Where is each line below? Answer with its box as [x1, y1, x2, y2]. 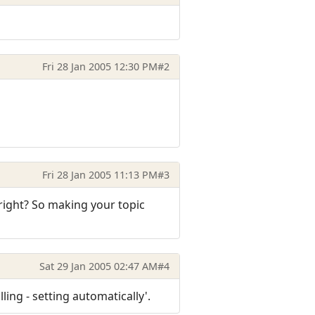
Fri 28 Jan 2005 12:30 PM [41, 60, 157, 74]
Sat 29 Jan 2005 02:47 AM [39, 259, 157, 273]
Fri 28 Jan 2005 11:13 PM [41, 167, 157, 181]
